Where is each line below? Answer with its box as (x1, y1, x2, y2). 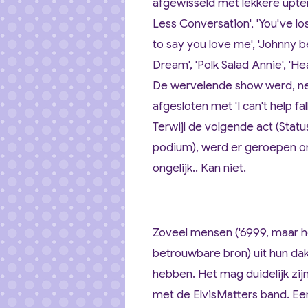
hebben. (153, 267, 198, 281)
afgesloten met (153, 99, 232, 113)
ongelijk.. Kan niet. (153, 161, 246, 175)
